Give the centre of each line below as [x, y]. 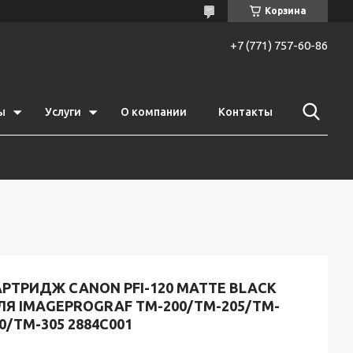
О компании [154, 112]
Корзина [285, 11]
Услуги [63, 112]
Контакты [245, 112]
